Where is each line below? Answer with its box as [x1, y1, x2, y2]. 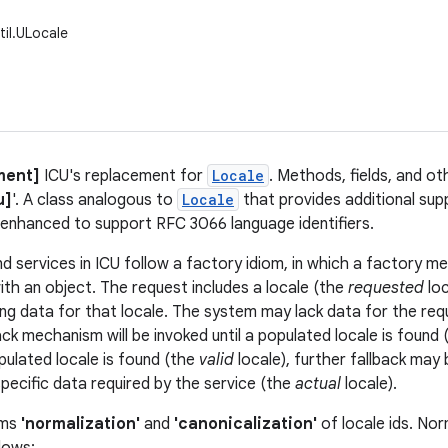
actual [295, 374, 341, 394]
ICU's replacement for [40, 166, 207, 186]
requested [348, 278, 424, 298]
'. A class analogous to [12, 190, 177, 210]
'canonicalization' [174, 414, 317, 434]
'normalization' [21, 414, 140, 434]
